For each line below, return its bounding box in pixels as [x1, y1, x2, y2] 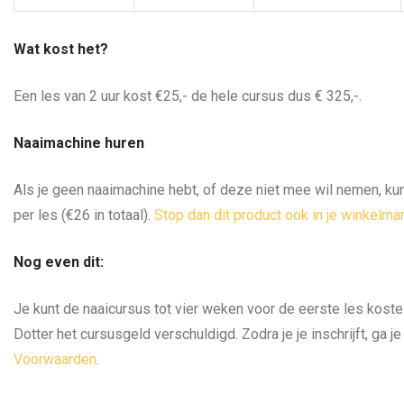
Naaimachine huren [14, 133, 144, 151]
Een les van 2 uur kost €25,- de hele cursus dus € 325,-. [14, 87, 362, 105]
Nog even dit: [14, 252, 104, 271]
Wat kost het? [14, 40, 108, 58]
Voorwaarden [14, 350, 96, 368]
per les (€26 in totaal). [14, 206, 154, 224]
